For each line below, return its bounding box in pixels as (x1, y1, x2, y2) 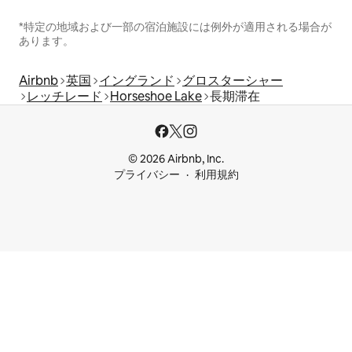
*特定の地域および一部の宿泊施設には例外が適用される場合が (19, 20, 332, 35)
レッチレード (27, 88, 102, 105)
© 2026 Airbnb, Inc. (128, 152, 224, 167)
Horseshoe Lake (110, 88, 202, 105)
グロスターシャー (182, 72, 283, 90)
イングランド (99, 72, 174, 90)
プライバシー (113, 167, 180, 182)
